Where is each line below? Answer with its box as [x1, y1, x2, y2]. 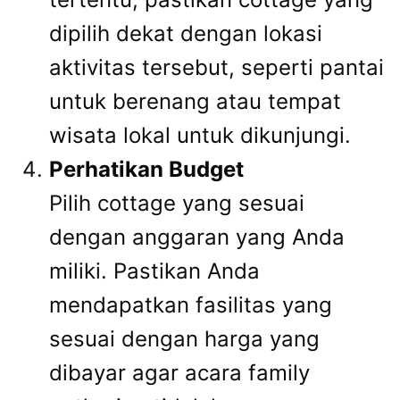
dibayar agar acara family [49, 360, 310, 387]
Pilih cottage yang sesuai [49, 190, 304, 217]
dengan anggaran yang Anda [49, 224, 345, 251]
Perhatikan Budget [49, 156, 244, 183]
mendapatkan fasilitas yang [49, 292, 332, 319]
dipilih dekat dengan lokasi [49, 21, 322, 47]
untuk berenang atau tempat [49, 88, 341, 115]
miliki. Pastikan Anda [49, 258, 260, 285]
